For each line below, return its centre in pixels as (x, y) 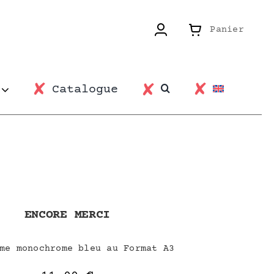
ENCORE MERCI (67, 215)
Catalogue (85, 90)
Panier (227, 30)
